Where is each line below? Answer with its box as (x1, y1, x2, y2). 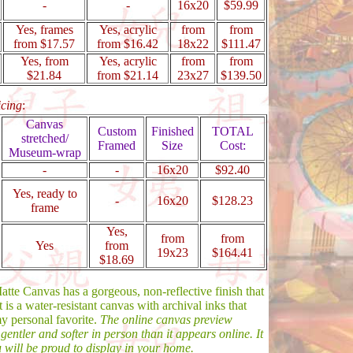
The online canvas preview (100, 313, 232, 326)
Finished (150, 124, 194, 138)
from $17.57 (13, 37, 75, 50)
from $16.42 (97, 37, 158, 50)
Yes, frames (15, 23, 73, 36)
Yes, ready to (12, 187, 77, 200)
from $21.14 (97, 69, 158, 82)
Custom (97, 124, 136, 138)
